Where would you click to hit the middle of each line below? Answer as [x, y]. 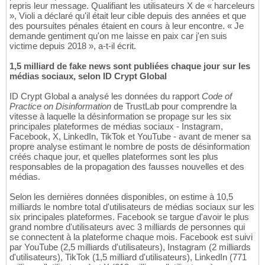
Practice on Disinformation [60, 106]
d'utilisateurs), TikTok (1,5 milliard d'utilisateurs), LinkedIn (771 [128, 257]
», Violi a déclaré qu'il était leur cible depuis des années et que [128, 16]
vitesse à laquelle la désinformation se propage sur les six [120, 117]
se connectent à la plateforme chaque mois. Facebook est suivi [131, 237]
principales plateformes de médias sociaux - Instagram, [116, 127]
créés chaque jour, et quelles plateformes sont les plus [114, 157]
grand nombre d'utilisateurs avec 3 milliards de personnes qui [127, 227]
